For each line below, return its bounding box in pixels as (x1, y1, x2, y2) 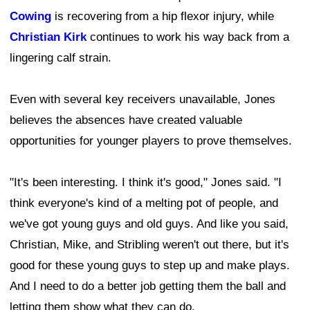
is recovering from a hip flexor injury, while (51, 10, 274, 24)
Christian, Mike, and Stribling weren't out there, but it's (10, 238, 289, 252)
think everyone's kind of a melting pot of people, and (10, 197, 278, 210)
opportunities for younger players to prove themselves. (10, 134, 292, 148)
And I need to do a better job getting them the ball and (10, 280, 286, 293)
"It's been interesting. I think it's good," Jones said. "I (10, 176, 282, 190)
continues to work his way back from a (86, 30, 289, 44)
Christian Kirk (10, 30, 86, 44)
